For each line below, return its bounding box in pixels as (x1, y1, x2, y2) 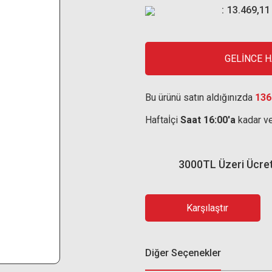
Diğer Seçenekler (145, 247, 221, 259)
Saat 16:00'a (180, 114, 236, 126)
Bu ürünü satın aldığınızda (145, 92, 255, 103)
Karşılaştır (186, 202, 228, 214)
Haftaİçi (145, 114, 180, 126)
